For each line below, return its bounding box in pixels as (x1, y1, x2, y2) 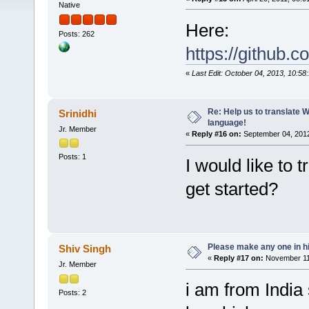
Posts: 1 (58, 152, 86, 161)
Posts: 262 (58, 30, 94, 39)
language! (207, 118, 246, 128)
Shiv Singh (59, 243, 112, 255)
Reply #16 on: (191, 130, 241, 139)
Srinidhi (59, 108, 97, 120)
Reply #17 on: (213, 254, 263, 263)
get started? (185, 179, 278, 199)
